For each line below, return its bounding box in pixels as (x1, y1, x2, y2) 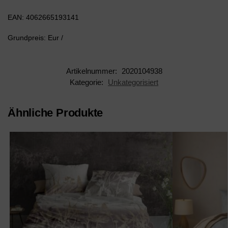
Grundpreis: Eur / (8, 34, 63, 42)
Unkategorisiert (108, 77, 158, 87)
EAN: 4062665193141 (8, 13, 79, 21)
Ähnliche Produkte (8, 106, 103, 119)
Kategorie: (70, 77, 105, 87)
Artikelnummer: (66, 66, 119, 75)
